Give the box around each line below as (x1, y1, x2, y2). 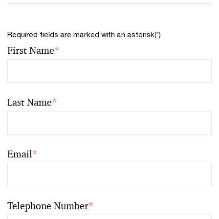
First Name (7, 44, 54, 57)
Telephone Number (7, 199, 88, 212)
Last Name (7, 95, 52, 109)
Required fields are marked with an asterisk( (7, 29, 156, 39)
